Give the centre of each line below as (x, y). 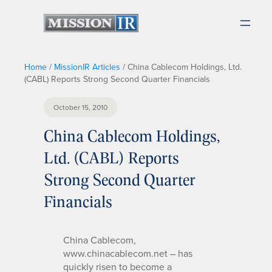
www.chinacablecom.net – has (128, 253)
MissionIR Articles (87, 67)
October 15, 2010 (80, 107)
